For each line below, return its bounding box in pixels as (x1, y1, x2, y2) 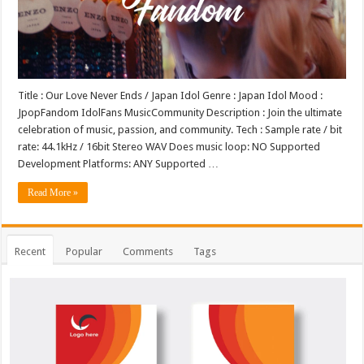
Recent (15, 245, 46, 258)
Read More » (28, 186, 79, 198)
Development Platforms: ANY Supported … (18, 157, 219, 170)
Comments (123, 245, 174, 258)
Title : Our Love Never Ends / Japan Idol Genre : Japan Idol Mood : (18, 89, 323, 102)
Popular (66, 245, 103, 258)
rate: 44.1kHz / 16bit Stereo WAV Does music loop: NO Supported (18, 140, 321, 153)
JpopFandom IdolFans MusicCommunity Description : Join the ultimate (18, 106, 343, 119)
